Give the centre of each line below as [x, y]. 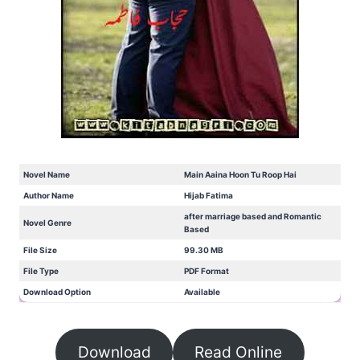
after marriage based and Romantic [253, 216]
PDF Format [207, 270]
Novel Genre [47, 222]
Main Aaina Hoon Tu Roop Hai [240, 174]
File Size [40, 250]
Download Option [57, 291]
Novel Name [47, 174]
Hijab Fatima [209, 195]
